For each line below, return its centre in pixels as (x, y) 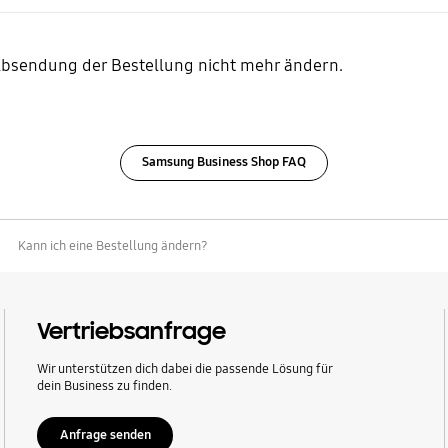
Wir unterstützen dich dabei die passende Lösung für (185, 368)
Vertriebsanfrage (132, 331)
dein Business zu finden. (105, 385)
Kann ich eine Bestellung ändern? (113, 246)
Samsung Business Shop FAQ (224, 161)
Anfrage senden (105, 434)
